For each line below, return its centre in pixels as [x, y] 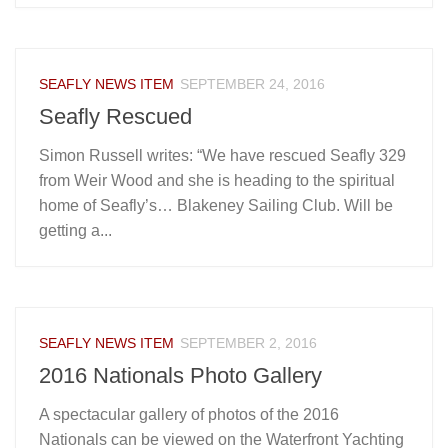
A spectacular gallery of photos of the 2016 [189, 414]
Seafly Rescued [115, 116]
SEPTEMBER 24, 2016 [252, 83]
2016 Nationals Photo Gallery [180, 375]
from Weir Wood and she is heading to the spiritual [217, 180]
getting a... [75, 230]
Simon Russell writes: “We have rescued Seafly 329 [222, 155]
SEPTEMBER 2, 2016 [248, 342]
